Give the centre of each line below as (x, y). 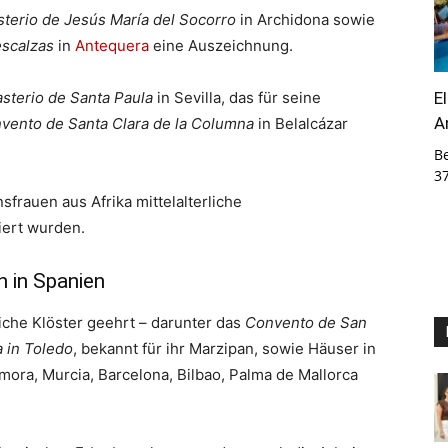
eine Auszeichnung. (221, 45)
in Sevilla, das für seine (237, 97)
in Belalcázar (301, 123)
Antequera (112, 45)
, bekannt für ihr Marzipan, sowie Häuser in (224, 348)
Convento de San (306, 322)
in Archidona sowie (305, 19)
